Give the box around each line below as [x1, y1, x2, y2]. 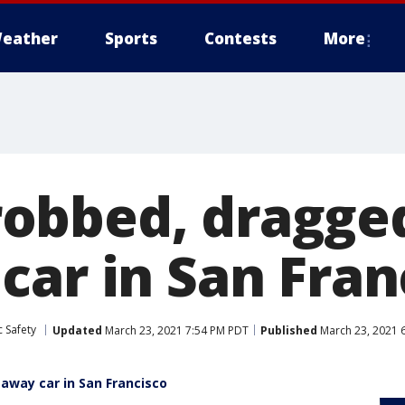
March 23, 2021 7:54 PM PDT [102, 322, 249, 338]
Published [260, 322, 317, 338]
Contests [204, 28, 277, 49]
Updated [52, 322, 102, 338]
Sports [105, 28, 157, 49]
